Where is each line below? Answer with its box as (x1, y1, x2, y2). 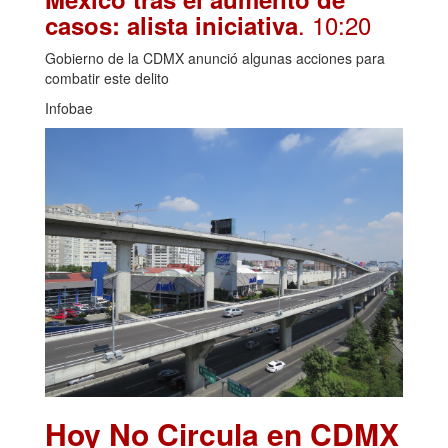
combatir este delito (45, 68, 169, 89)
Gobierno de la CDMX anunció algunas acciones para (45, 48, 385, 69)
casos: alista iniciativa (45, 8, 298, 43)
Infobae (45, 98, 93, 119)
